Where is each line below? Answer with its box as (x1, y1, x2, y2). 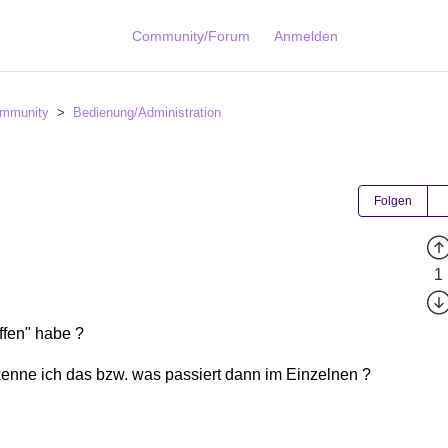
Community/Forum (132, 27, 251, 44)
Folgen (374, 194, 412, 209)
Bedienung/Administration (73, 105, 221, 120)
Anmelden (274, 27, 339, 44)
